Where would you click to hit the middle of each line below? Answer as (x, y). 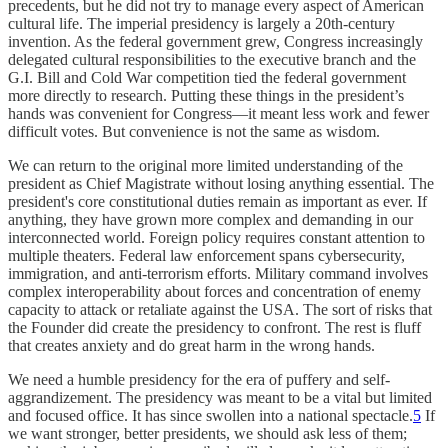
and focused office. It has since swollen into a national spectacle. (210, 415)
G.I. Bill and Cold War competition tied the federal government (207, 77)
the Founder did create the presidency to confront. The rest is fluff (214, 327)
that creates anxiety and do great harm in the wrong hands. (191, 345)
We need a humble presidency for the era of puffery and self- (199, 379)
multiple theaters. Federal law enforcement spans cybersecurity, (206, 255)
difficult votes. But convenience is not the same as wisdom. (194, 131)
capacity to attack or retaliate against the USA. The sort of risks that (220, 309)
